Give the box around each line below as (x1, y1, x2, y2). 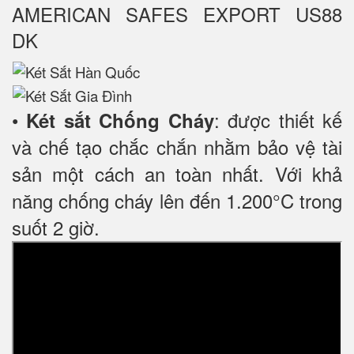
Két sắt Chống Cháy (18, 106, 214, 134)
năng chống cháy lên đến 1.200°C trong (12, 186, 342, 214)
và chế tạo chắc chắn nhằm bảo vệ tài (12, 132, 342, 160)
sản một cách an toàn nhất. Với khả (12, 159, 342, 187)
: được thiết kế (213, 105, 343, 134)
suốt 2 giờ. (12, 213, 100, 241)
